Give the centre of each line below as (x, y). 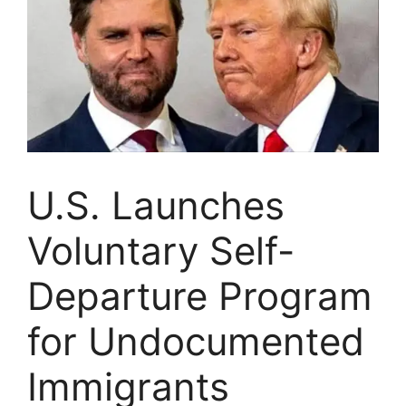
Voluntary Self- (161, 250)
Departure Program (200, 295)
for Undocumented (196, 341)
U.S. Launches (156, 205)
